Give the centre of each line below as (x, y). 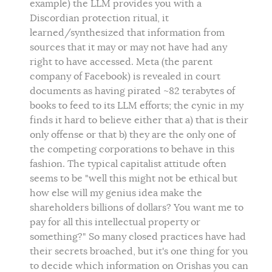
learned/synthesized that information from (127, 32)
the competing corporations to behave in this (132, 149)
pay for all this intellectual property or (115, 222)
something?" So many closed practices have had (138, 236)
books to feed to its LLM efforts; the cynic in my (137, 105)
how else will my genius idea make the (116, 193)
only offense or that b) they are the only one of (133, 134)
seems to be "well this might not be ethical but (134, 178)
